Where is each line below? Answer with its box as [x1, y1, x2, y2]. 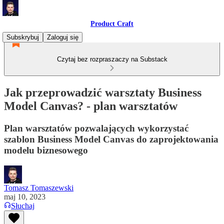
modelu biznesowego [4, 144, 88, 155]
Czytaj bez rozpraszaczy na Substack [56, 55, 167, 63]
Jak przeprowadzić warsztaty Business [4, 85, 201, 99]
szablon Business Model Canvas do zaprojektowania [4, 133, 218, 144]
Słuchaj [11, 201, 34, 210]
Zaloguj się [47, 33, 78, 41]
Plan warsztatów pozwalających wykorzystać [4, 122, 188, 133]
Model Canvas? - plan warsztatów [4, 99, 177, 112]
